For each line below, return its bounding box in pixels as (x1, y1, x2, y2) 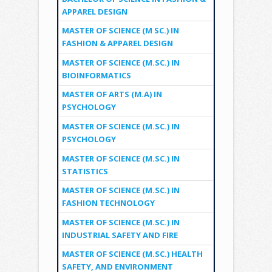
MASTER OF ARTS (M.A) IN (61, 89, 162, 100)
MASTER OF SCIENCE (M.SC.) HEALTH (61, 248, 203, 260)
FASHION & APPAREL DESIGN (61, 38, 173, 49)
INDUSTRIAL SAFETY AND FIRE (61, 229, 178, 240)
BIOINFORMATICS (61, 69, 131, 81)
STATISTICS (61, 165, 108, 177)
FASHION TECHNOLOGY (61, 197, 155, 209)
